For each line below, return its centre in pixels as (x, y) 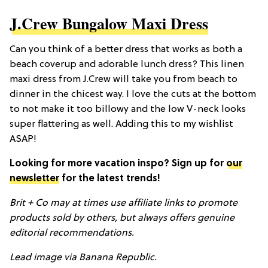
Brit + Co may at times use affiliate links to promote (124, 203)
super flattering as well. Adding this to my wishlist (121, 124)
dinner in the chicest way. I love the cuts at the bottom (133, 94)
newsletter (34, 179)
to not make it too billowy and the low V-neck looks (128, 109)
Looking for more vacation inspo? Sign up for (118, 164)
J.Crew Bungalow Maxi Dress (109, 23)
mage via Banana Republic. (96, 258)
